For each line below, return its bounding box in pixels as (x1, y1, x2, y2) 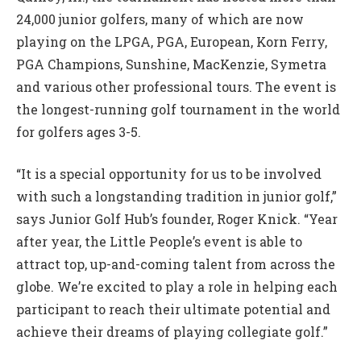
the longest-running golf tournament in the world (16, 100, 340, 118)
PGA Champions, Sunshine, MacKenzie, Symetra (16, 55, 326, 73)
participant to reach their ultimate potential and (16, 301, 330, 318)
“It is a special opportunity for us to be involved (16, 165, 322, 183)
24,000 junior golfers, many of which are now (16, 10, 304, 27)
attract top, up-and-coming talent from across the (16, 255, 335, 273)
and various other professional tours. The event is (16, 77, 336, 95)
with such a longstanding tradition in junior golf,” (16, 188, 337, 205)
